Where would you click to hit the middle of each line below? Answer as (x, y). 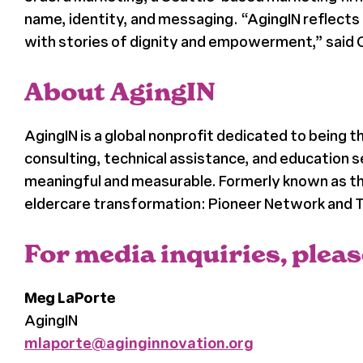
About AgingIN (120, 92)
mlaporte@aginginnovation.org (139, 343)
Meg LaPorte (69, 298)
